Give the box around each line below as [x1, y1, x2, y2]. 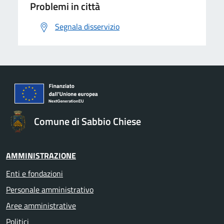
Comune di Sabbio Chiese [34, 113, 141, 129]
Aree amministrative [6, 199, 76, 212]
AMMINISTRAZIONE [6, 149, 76, 162]
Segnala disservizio [55, 20, 119, 33]
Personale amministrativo [6, 183, 93, 196]
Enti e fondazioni [6, 167, 63, 180]
